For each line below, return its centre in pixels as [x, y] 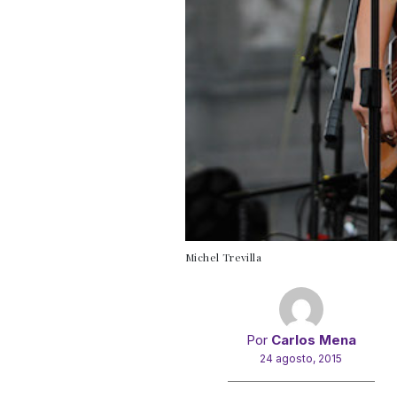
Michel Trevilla [223, 257]
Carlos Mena [313, 340]
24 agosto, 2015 [301, 359]
